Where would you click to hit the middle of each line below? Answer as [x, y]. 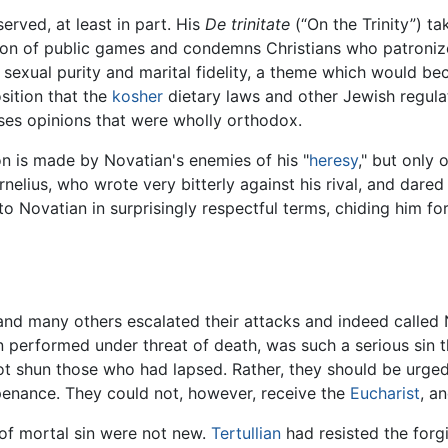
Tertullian [246, 433]
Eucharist [385, 393]
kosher [137, 95]
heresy [333, 159]
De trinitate [247, 23]
